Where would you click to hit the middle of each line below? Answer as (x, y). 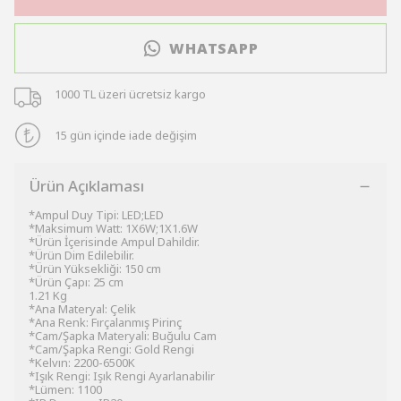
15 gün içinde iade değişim (125, 135)
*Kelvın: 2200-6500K (82, 363)
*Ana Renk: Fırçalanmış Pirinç (105, 322)
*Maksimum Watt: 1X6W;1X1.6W (113, 228)
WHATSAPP (214, 48)
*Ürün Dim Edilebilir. (81, 255)
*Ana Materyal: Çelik (82, 309)
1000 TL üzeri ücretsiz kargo (130, 94)
